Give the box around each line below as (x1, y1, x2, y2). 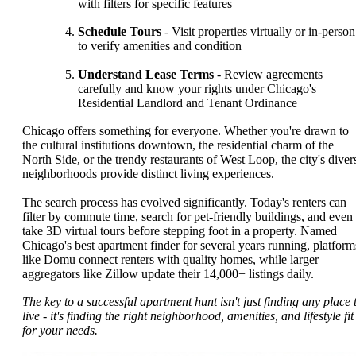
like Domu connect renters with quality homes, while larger (22, 252, 319, 266)
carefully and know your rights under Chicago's (78, 81, 316, 95)
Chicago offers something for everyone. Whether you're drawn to (22, 124, 349, 138)
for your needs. (22, 323, 98, 338)
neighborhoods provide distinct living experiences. (22, 167, 274, 181)
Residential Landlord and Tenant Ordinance (78, 95, 297, 110)
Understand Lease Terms (78, 67, 214, 81)
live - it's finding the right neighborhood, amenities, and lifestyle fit (22, 309, 354, 323)
